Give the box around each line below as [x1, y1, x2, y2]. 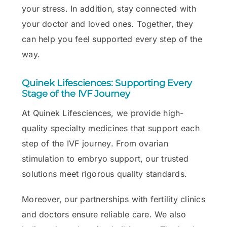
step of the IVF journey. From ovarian [22, 138, 168, 148]
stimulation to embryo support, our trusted [22, 153, 189, 164]
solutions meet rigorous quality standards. [22, 168, 187, 179]
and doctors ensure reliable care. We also [22, 209, 186, 219]
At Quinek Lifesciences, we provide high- [22, 107, 184, 118]
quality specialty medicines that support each [22, 123, 200, 133]
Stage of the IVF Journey [22, 88, 130, 99]
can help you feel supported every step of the [22, 33, 202, 44]
